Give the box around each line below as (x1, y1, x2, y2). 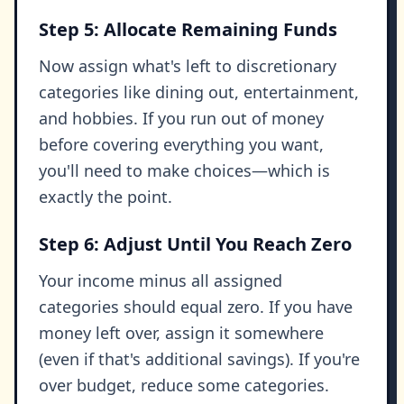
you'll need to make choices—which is (39, 160, 330, 182)
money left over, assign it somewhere (39, 322, 324, 344)
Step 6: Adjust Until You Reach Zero (39, 232, 352, 257)
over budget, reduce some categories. (39, 374, 329, 397)
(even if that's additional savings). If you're (39, 348, 360, 371)
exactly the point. (39, 186, 172, 208)
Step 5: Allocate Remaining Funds (39, 17, 337, 42)
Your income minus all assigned (39, 270, 282, 292)
